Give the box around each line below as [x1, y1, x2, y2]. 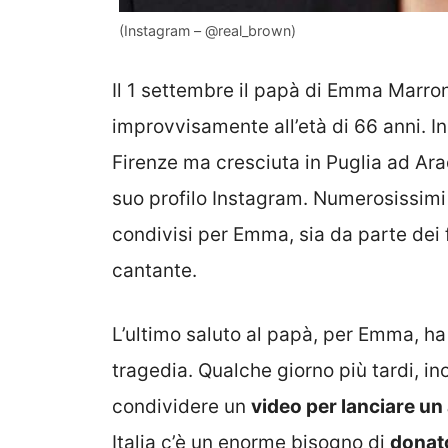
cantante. [112, 258, 197, 282]
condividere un [112, 395, 251, 419]
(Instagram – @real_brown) [119, 22, 296, 40]
